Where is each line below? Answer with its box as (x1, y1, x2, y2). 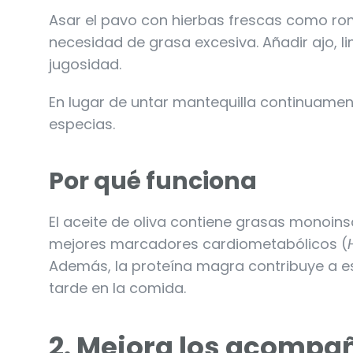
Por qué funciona (49, 164, 257, 198)
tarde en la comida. (49, 277, 186, 298)
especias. (49, 113, 115, 134)
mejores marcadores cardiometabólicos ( (49, 233, 347, 254)
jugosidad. (49, 54, 121, 74)
